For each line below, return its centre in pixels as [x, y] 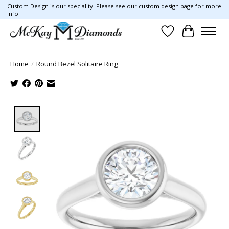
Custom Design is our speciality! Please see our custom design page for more [114, 6]
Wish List [185, 37]
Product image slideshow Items [104, 112]
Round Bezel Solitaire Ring [77, 64]
